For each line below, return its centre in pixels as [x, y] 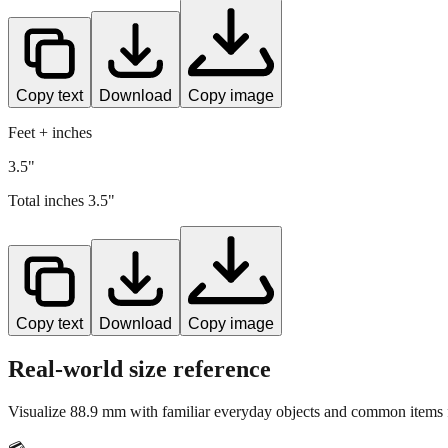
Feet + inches [50, 132]
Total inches [48, 200]
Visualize [39, 411]
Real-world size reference [139, 368]
